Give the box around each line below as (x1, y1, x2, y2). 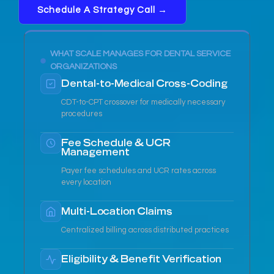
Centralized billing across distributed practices (61, 226, 229, 235)
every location (61, 178, 111, 187)
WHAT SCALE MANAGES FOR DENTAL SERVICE (50, 50, 231, 59)
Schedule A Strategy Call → (37, 6, 168, 15)
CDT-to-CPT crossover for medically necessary (61, 98, 225, 107)
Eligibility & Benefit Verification (61, 252, 221, 265)
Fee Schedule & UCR (61, 136, 171, 149)
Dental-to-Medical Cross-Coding (61, 76, 228, 90)
